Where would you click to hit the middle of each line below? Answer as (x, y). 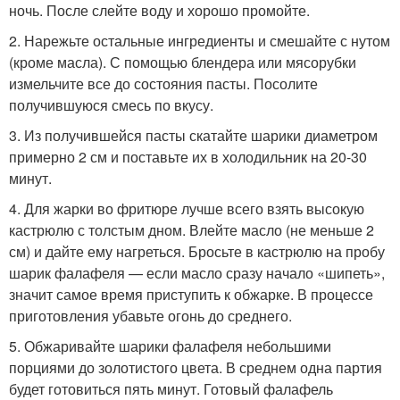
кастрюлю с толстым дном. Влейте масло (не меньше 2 (192, 230)
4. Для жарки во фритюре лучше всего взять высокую (187, 209)
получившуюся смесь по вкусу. (111, 105)
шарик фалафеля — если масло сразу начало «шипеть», (197, 273)
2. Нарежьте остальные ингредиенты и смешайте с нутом (200, 41)
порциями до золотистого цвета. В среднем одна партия (196, 368)
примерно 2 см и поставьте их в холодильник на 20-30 (188, 157)
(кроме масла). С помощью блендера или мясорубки (183, 62)
